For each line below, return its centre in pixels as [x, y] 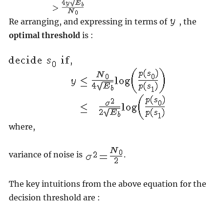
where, [22, 127]
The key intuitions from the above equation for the [107, 184]
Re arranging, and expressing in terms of [89, 22]
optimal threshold [44, 35]
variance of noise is [46, 155]
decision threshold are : [54, 198]
